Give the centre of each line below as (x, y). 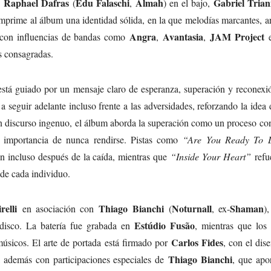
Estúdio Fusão (165, 225)
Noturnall (191, 208)
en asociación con (58, 208)
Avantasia (183, 36)
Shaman (247, 208)
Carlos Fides (197, 242)
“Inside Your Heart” (211, 156)
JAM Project (237, 36)
